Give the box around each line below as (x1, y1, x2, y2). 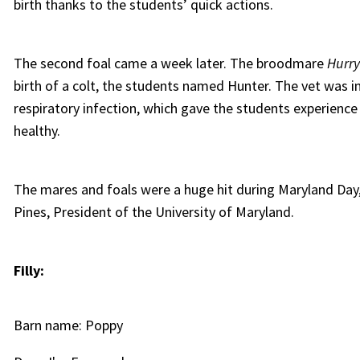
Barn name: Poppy (13, 316, 123, 334)
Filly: (13, 261, 44, 280)
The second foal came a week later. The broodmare (13, 54, 327, 72)
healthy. (13, 121, 60, 140)
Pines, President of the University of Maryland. (13, 202, 294, 221)
